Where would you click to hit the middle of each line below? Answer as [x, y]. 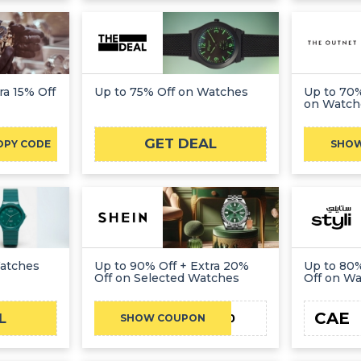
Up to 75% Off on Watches [171, 91]
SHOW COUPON [162, 318]
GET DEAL [180, 144]
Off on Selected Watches [166, 278]
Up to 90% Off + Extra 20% [171, 266]
